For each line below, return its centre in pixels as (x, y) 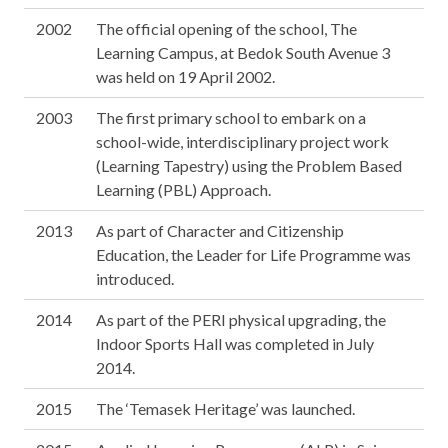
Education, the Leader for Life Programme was (253, 255)
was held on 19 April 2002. (185, 77)
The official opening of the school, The (226, 29)
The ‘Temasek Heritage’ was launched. (225, 409)
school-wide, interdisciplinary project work (242, 142)
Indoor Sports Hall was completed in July (235, 344)
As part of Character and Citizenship (220, 231)
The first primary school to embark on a (231, 118)
